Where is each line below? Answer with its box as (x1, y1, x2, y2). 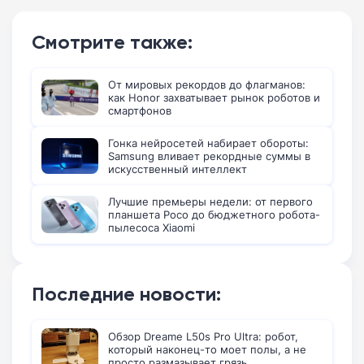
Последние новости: (32, 282, 221, 306)
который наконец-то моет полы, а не (108, 342, 306, 357)
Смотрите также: (32, 30, 193, 54)
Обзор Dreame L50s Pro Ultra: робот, (108, 329, 298, 344)
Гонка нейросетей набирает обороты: (108, 136, 309, 151)
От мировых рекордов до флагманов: (108, 77, 305, 93)
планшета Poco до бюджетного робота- (108, 207, 320, 223)
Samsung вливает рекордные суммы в (108, 149, 310, 164)
